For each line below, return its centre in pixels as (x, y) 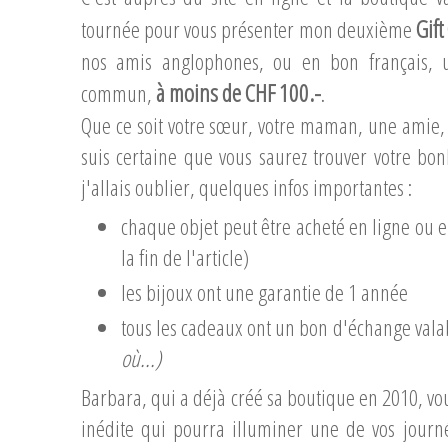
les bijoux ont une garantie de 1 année (264, 292)
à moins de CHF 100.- (238, 93)
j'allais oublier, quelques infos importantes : (252, 187)
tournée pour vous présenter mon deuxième (248, 29)
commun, (118, 93)
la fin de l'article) (185, 257)
